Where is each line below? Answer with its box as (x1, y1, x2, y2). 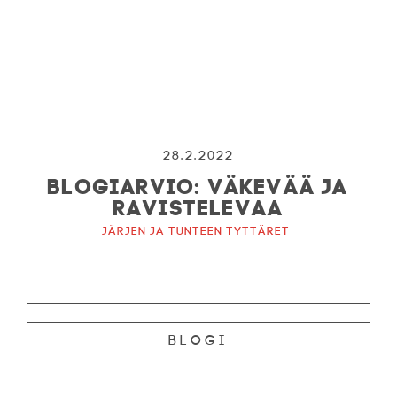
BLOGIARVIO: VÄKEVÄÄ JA (48, 173, 349, 195)
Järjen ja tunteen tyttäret (101, 224, 290, 238)
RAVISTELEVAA (113, 194, 284, 216)
